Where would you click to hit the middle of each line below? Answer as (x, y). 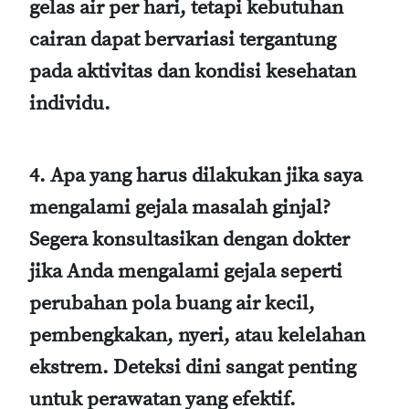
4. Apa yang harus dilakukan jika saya (196, 175)
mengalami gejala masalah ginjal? (180, 207)
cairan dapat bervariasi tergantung (183, 39)
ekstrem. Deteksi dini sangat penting (193, 367)
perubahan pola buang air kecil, (172, 303)
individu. (70, 103)
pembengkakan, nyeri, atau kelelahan (197, 335)
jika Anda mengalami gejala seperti (186, 271)
